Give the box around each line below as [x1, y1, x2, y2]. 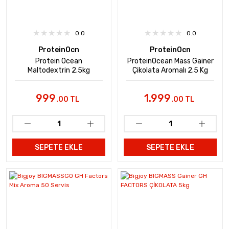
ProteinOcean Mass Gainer [127, 57, 214, 65]
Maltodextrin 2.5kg [28, 66, 90, 75]
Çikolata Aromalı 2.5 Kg [132, 66, 208, 75]
